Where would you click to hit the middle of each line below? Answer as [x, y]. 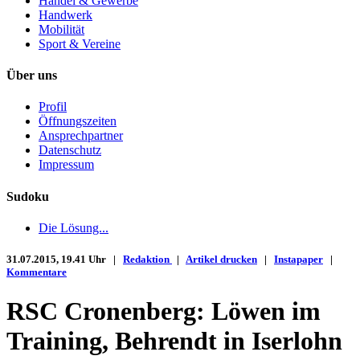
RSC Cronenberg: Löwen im [164, 311]
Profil [53, 107]
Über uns [32, 76]
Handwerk [65, 14]
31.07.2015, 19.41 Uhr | [65, 260]
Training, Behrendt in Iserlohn [174, 341]
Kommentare [37, 272]
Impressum [66, 165]
